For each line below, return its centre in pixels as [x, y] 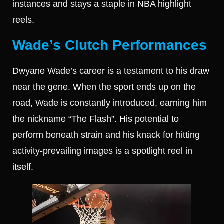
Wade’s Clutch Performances [110, 45]
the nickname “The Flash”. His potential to [96, 119]
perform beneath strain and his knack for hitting [106, 135]
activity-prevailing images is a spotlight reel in [102, 151]
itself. [23, 167]
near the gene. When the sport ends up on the [104, 87]
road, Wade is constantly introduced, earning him [110, 103]
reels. [23, 20]
